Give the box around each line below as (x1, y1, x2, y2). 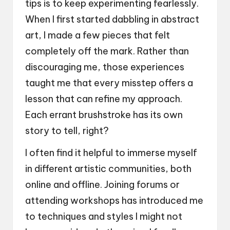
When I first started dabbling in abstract (25, 13, 199, 26)
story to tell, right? (25, 125, 109, 137)
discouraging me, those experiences (25, 61, 184, 73)
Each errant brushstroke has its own (25, 109, 183, 121)
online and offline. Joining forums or (25, 179, 180, 191)
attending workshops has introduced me (25, 195, 203, 207)
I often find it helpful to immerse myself (25, 147, 197, 159)
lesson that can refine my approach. (25, 93, 182, 105)
